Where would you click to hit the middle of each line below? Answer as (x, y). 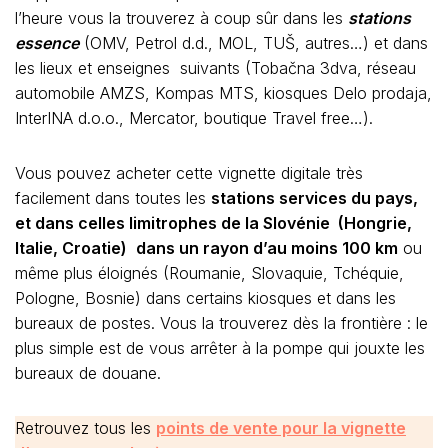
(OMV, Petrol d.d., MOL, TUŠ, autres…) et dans (253, 42)
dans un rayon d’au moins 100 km (267, 247)
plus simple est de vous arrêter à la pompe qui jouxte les (220, 347)
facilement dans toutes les (113, 197)
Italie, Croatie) (73, 247)
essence (47, 42)
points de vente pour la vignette (281, 427)
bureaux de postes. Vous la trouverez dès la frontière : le (221, 322)
